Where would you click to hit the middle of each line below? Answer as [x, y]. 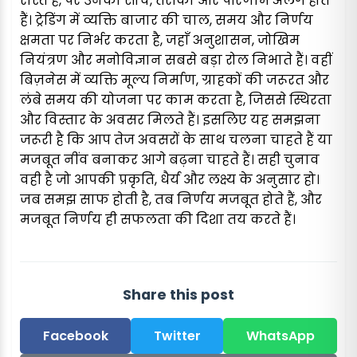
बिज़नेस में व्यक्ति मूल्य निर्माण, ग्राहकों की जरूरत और [175, 80]
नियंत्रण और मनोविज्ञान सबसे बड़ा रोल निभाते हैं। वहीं [176, 61]
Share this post [178, 294]
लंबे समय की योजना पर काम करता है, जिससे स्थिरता [176, 100]
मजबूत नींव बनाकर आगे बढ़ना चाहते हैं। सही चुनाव [170, 160]
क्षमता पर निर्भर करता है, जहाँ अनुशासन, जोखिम [160, 41]
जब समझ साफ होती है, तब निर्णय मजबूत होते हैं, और [171, 200]
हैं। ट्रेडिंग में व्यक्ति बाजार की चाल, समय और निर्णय [167, 21]
